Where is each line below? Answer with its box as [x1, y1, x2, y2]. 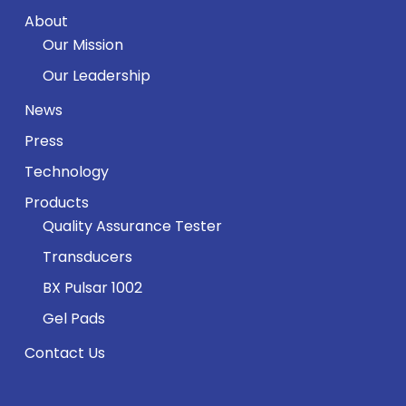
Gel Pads [42, 308, 105, 329]
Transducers [42, 246, 132, 267]
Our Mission [42, 34, 123, 55]
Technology [24, 161, 109, 182]
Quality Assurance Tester [42, 216, 222, 237]
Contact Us [24, 343, 105, 363]
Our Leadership [42, 65, 150, 86]
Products [24, 192, 89, 213]
